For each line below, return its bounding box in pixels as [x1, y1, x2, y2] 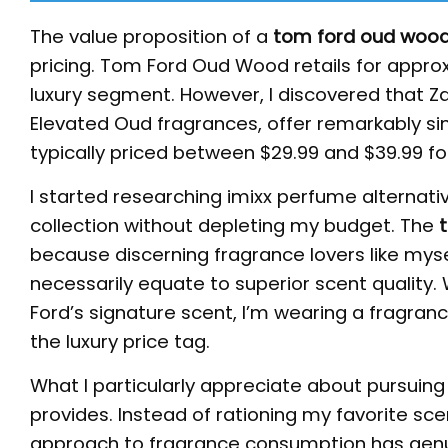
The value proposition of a [30, 23, 273, 49]
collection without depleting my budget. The [30, 212, 439, 238]
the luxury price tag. [30, 328, 210, 354]
